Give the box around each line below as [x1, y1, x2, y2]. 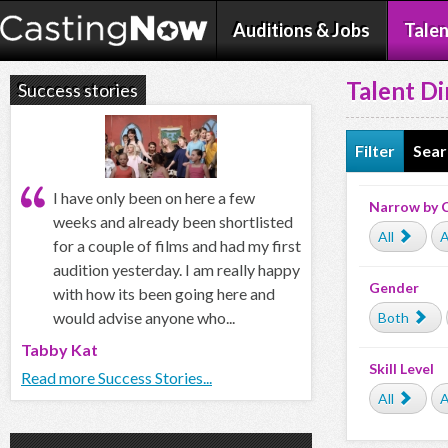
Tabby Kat [21, 339, 98, 359]
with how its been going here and [53, 283, 275, 303]
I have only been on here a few [53, 187, 255, 207]
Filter [355, 141, 395, 160]
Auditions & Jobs [233, 19, 370, 41]
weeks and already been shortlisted [53, 211, 293, 231]
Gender [369, 279, 419, 296]
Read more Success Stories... [21, 367, 212, 387]
